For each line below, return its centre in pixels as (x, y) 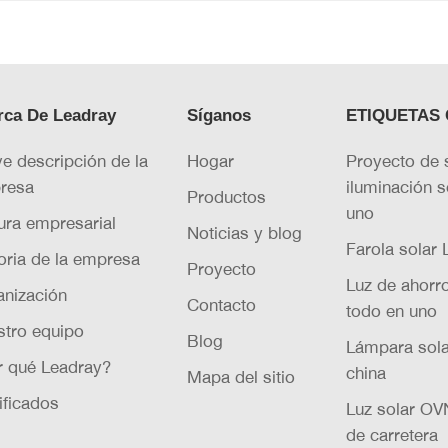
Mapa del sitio (241, 376)
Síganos (219, 114)
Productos (227, 196)
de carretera (392, 434)
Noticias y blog (245, 232)
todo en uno (392, 310)
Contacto (222, 304)
